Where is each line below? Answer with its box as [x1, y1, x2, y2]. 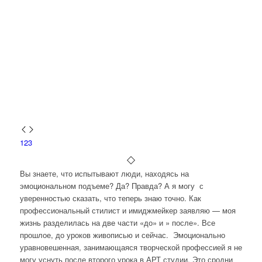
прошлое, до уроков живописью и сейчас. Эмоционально [19, 229, 225, 241]
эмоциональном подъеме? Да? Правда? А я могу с [19, 180, 204, 192]
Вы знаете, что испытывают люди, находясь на [19, 168, 189, 180]
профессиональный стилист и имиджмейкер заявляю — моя [19, 205, 236, 216]
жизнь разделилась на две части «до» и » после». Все [19, 217, 215, 229]
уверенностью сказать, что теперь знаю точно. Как [19, 192, 201, 204]
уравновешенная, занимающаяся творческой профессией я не [19, 242, 242, 253]
